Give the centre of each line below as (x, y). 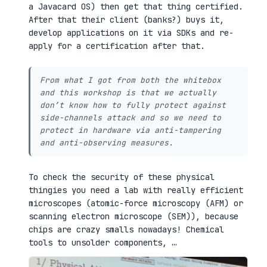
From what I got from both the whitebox (131, 80)
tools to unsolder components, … (103, 243)
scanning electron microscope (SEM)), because (133, 217)
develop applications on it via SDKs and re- (131, 33)
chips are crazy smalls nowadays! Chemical (126, 230)
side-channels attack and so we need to (131, 118)
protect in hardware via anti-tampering (131, 131)
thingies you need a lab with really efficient (136, 190)
